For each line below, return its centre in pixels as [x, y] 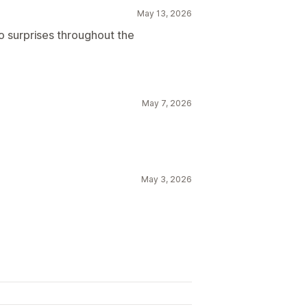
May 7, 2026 [167, 103]
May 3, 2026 [167, 179]
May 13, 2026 [164, 13]
